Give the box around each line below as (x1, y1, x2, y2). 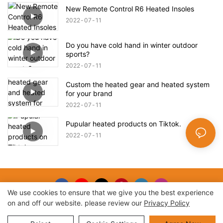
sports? (66, 50, 90, 59)
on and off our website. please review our (7, 199, 144, 207)
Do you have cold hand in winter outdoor (66, 41, 198, 50)
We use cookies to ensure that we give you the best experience (7, 188, 214, 197)
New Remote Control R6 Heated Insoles (66, 4, 194, 13)
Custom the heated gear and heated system (66, 80, 210, 89)
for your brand (66, 89, 112, 98)
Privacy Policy (144, 199, 190, 207)
